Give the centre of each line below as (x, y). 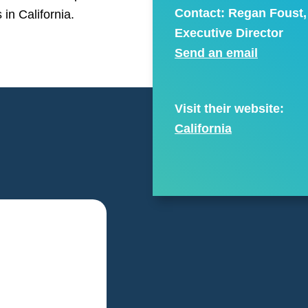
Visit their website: (230, 108)
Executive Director (229, 33)
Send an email (217, 53)
